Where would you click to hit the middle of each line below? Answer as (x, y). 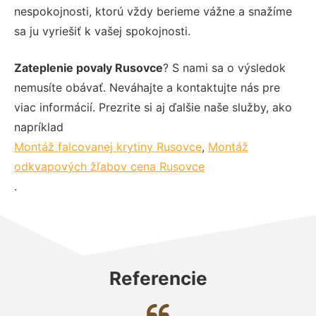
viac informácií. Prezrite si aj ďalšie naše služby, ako (153, 107)
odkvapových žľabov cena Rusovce (109, 166)
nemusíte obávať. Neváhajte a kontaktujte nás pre (147, 87)
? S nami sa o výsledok (224, 67)
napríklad (39, 127)
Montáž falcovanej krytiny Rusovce (108, 146)
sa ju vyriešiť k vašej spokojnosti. (102, 31)
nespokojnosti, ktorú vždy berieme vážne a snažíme (153, 11)
